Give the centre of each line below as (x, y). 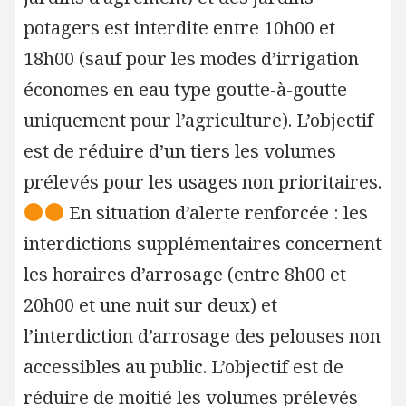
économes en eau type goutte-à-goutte (185, 89)
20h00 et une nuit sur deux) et (150, 305)
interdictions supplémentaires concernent (202, 243)
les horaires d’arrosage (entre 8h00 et (184, 274)
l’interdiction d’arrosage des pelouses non (202, 336)
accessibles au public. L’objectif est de (183, 367)
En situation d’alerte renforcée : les (217, 213)
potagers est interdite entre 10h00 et (179, 28)
